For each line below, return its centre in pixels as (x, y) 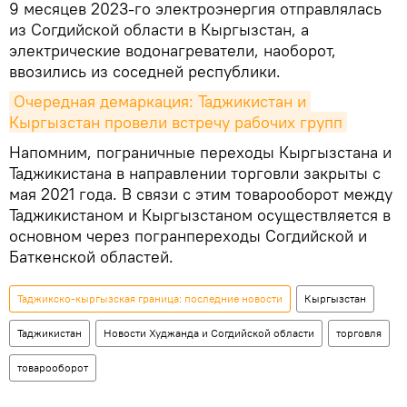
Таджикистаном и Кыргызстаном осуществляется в (200, 215)
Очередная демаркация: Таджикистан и (160, 102)
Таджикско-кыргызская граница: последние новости (150, 299)
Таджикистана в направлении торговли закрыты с (195, 174)
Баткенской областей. (91, 257)
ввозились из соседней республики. (145, 72)
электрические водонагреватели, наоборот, (173, 51)
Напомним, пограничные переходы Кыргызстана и (200, 153)
